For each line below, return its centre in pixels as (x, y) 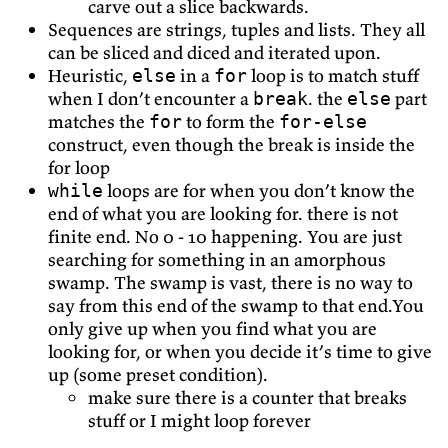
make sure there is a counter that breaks (247, 397)
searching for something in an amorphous (217, 259)
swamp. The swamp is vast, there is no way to (230, 282)
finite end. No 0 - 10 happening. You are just (225, 236)
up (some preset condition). (158, 374)
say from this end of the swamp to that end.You (236, 305)
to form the (230, 121)
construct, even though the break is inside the (231, 144)
